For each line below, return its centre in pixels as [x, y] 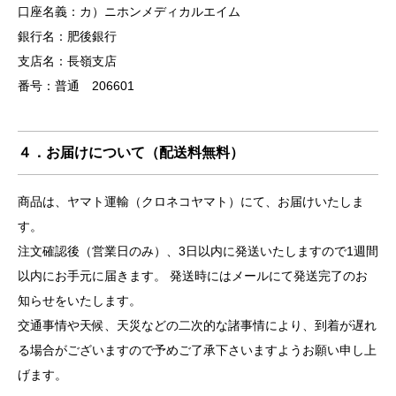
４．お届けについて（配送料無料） [131, 152]
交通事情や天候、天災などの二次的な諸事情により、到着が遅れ [197, 325]
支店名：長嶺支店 [67, 61]
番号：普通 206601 [76, 86]
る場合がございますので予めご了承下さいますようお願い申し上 [197, 350]
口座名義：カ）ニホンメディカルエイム [129, 12]
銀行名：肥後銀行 [67, 37]
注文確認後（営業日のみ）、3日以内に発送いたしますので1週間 [198, 251]
